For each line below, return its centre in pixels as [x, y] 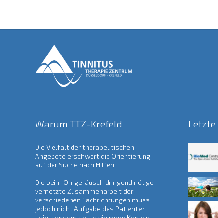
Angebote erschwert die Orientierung [93, 156]
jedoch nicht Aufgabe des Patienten [91, 209]
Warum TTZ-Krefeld [79, 124]
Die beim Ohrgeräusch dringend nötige [94, 182]
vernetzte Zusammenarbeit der [84, 191]
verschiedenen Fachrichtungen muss [92, 200]
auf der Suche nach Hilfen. [75, 165]
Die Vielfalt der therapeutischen [85, 147]
